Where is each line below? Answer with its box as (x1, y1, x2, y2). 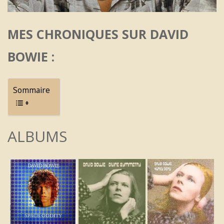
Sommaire (13, 84, 50, 95)
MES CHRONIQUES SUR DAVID (7, 25, 188, 42)
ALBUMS (7, 126, 67, 146)
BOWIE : (7, 48, 54, 65)
